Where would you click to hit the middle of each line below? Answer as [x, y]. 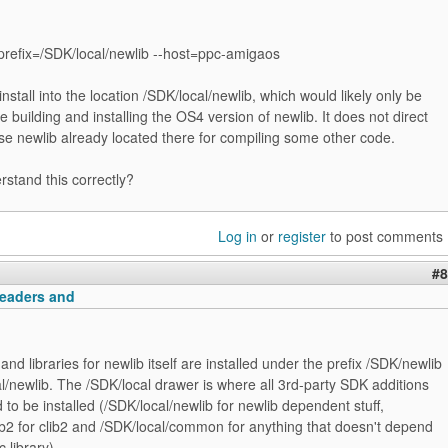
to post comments [384, 236]
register [302, 236]
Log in [237, 236]
